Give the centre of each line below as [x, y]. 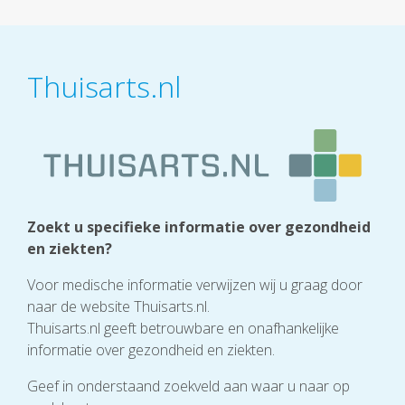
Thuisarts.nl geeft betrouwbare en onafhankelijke [183, 328]
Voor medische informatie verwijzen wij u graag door [195, 284]
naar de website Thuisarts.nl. [118, 306]
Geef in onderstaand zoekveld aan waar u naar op [188, 386]
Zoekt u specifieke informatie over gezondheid [199, 226]
